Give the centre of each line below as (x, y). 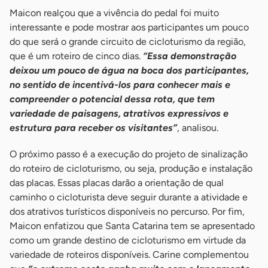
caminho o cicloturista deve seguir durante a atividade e (129, 197)
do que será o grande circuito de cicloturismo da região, (128, 42)
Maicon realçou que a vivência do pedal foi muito (114, 13)
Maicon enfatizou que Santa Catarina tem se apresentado (132, 226)
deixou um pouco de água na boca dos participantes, (129, 71)
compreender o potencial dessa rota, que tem (112, 99)
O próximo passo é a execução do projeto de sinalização (129, 154)
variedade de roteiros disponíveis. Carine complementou (129, 255)
